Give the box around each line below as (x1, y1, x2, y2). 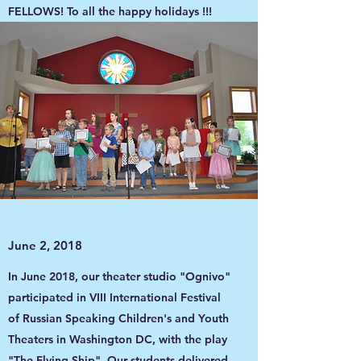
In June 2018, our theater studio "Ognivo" (8, 269, 230, 284)
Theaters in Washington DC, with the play (8, 332, 227, 346)
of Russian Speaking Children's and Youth (8, 311, 229, 326)
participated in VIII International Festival (8, 290, 221, 305)
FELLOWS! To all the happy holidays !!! (8, 4, 212, 19)
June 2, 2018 (8, 238, 82, 253)
